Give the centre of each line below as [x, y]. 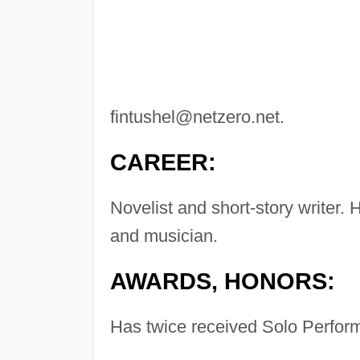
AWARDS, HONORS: [222, 282]
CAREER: [163, 163]
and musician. [164, 236]
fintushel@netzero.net [194, 117]
